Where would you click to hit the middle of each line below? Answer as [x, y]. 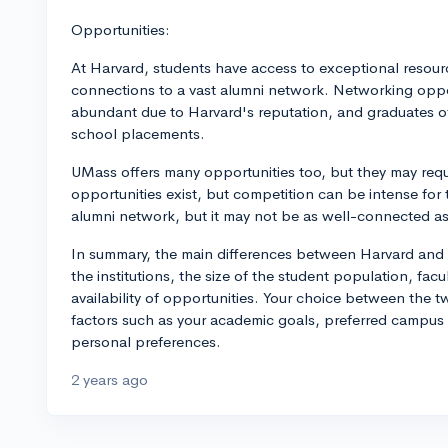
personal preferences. [146, 341]
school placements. [138, 133]
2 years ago [109, 379]
